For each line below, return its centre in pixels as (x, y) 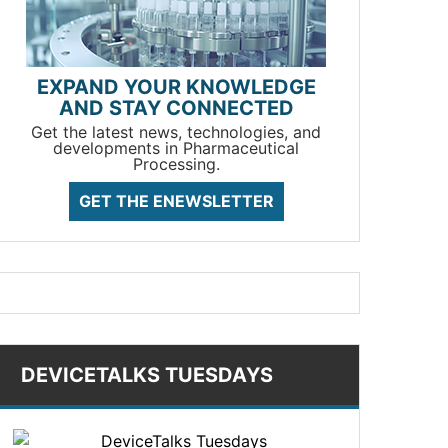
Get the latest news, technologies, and (176, 132)
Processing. (176, 164)
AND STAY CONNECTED (176, 108)
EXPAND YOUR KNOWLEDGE (176, 87)
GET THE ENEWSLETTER (176, 201)
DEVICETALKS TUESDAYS (147, 375)
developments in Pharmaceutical (176, 148)
